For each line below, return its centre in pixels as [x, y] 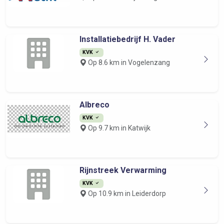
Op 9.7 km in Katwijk [118, 128]
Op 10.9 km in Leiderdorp [126, 193]
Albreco [94, 105]
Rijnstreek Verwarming [123, 170]
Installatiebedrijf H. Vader [127, 39]
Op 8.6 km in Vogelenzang [128, 62]
